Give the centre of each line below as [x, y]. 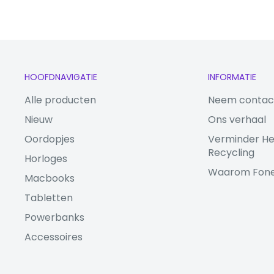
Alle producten [60, 100]
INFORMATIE [232, 77]
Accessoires [54, 237]
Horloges [46, 158]
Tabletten [49, 198]
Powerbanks [54, 217]
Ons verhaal [237, 119]
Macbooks [50, 178]
